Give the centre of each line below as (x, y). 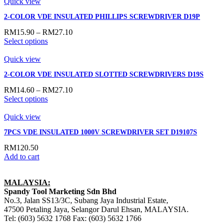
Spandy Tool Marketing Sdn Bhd (60, 191)
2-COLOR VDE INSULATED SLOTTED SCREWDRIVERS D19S (104, 74)
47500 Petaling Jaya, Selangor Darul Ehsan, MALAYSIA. (96, 209)
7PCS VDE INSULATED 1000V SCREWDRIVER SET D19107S (101, 132)
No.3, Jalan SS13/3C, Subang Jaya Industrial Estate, (86, 200)
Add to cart (22, 156)
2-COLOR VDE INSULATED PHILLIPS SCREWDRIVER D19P (102, 16)
